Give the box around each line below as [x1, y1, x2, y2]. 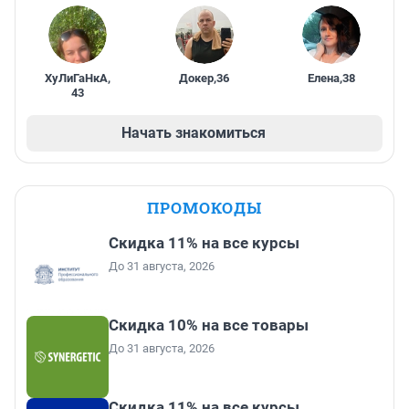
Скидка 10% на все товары [109, 316, 309, 335]
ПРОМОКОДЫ [147, 197, 262, 219]
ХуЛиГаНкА [44, 71, 108, 86]
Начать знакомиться [121, 124, 266, 142]
